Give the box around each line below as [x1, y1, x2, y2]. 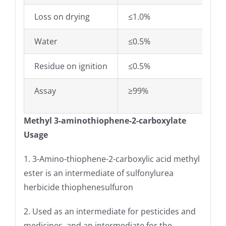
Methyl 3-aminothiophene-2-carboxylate [23, 115, 186, 127]
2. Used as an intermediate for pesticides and [23, 206, 196, 217]
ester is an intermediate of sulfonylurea [23, 167, 174, 179]
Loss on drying [34, 11, 90, 23]
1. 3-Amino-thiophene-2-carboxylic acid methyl [23, 153, 200, 165]
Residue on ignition [34, 61, 107, 72]
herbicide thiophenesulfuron [23, 182, 133, 193]
